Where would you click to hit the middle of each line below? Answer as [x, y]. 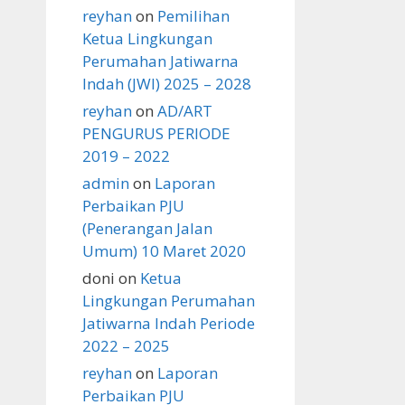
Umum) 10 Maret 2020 [164, 251]
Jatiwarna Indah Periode [169, 323]
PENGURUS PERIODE [156, 133]
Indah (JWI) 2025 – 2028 [167, 84]
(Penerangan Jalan [147, 228]
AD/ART [185, 111]
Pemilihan [193, 16]
